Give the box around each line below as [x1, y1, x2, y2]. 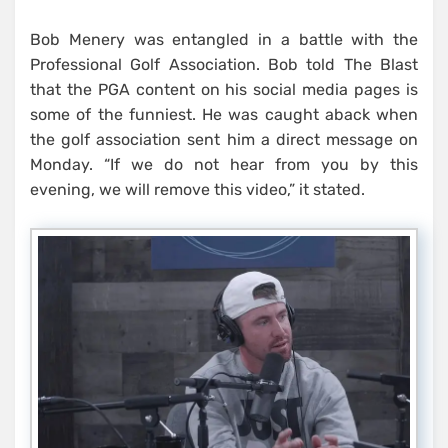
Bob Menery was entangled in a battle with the [30, 30, 418, 50]
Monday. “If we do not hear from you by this [30, 155, 418, 175]
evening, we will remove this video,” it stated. [30, 180, 365, 200]
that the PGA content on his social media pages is [30, 80, 418, 100]
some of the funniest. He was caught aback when [30, 105, 418, 125]
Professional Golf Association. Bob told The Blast [30, 55, 418, 75]
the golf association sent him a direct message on [30, 130, 418, 150]
